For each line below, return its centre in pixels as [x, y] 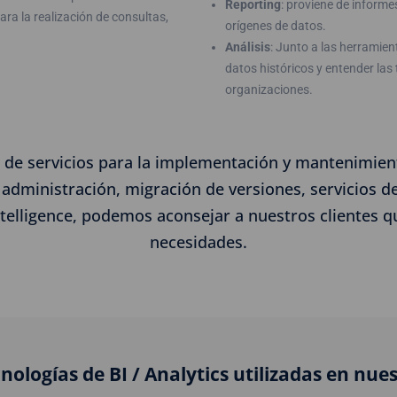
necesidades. [198, 242]
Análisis [248, 47]
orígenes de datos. [276, 26]
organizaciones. [269, 90]
